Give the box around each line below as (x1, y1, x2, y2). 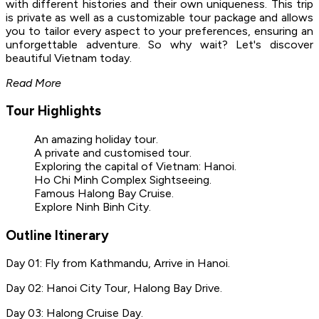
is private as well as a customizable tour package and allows (6, 10, 313, 24)
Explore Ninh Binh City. (34, 199, 151, 214)
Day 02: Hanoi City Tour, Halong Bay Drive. (6, 281, 225, 296)
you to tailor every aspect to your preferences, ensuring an (6, 23, 313, 38)
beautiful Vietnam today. (6, 51, 132, 65)
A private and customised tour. (34, 145, 192, 159)
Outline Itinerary (6, 226, 109, 244)
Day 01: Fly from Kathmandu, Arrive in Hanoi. (6, 256, 233, 271)
